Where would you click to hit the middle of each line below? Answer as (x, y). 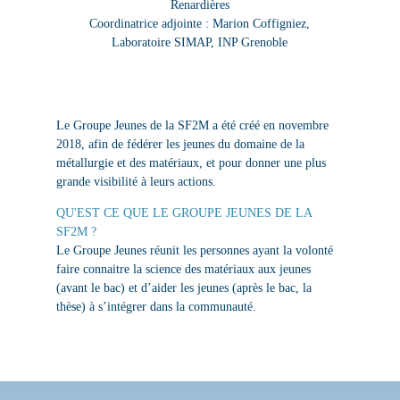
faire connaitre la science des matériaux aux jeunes (183, 270)
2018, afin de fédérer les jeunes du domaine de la (180, 145)
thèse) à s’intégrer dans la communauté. (156, 307)
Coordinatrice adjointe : (151, 24)
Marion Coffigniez (260, 24)
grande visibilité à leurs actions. (136, 182)
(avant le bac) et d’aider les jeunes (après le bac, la (183, 288)
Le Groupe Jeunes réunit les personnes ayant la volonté (194, 251)
